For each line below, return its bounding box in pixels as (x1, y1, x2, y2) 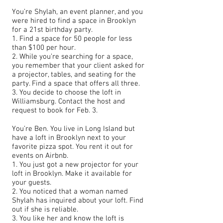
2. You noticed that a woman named (12, 187, 128, 196)
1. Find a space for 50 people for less (12, 34, 132, 43)
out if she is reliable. (12, 205, 78, 214)
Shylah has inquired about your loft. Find (12, 196, 143, 205)
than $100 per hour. (12, 43, 76, 52)
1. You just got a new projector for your (12, 160, 138, 169)
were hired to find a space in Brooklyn (12, 16, 136, 25)
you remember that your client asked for (12, 61, 144, 70)
